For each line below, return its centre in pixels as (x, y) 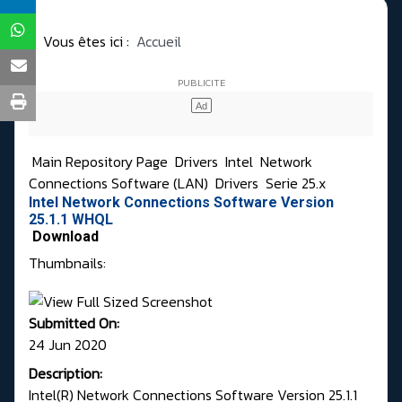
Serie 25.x (296, 184)
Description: (66, 373)
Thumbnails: (67, 263)
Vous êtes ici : (90, 42)
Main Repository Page (98, 162)
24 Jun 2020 (68, 344)
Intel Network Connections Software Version (181, 203)
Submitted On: (74, 323)
